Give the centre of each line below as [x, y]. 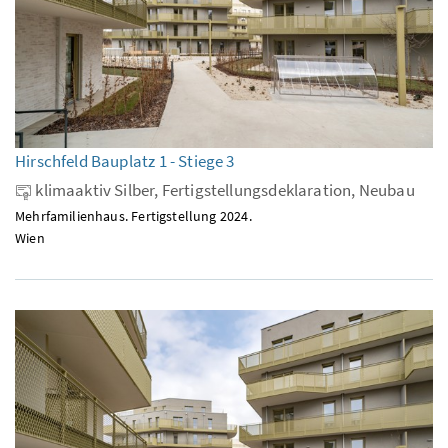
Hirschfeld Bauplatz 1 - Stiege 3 [125, 160]
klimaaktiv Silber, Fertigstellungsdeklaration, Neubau [223, 189]
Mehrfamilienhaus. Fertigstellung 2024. [133, 215]
